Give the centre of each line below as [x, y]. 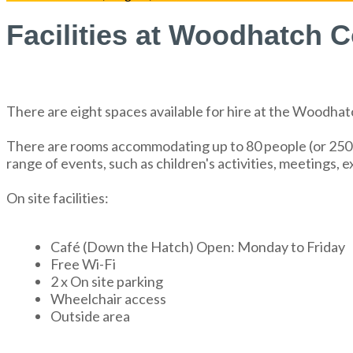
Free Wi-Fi [83, 264]
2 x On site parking [107, 281]
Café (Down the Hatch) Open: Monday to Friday [199, 247]
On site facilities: [58, 198]
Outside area [90, 316]
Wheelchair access [108, 299]
